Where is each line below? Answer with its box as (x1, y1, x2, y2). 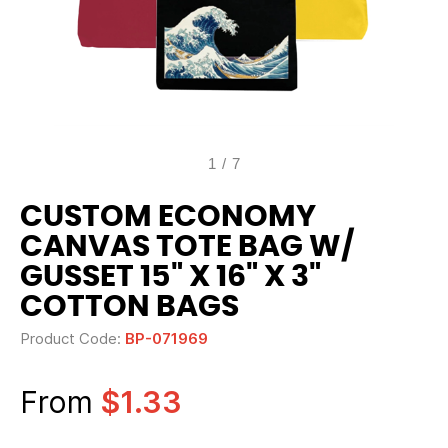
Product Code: (20, 329, 125, 348)
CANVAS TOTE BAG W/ (20, 232, 355, 262)
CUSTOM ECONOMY (20, 202, 316, 232)
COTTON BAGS (20, 292, 239, 322)
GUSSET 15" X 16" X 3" (20, 262, 321, 292)
